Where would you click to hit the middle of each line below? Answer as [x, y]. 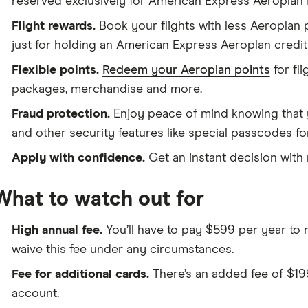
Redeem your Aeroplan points [186, 70]
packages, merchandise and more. [107, 89]
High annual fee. [57, 230]
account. [35, 294]
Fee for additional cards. [80, 274]
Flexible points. [55, 70]
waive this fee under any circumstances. [122, 250]
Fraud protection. [60, 114]
